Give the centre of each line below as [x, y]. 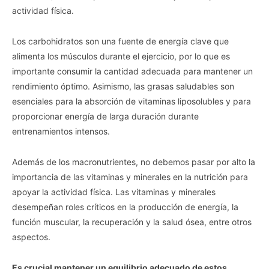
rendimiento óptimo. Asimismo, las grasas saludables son [123, 86]
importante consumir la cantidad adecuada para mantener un [132, 71]
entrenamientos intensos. [61, 131]
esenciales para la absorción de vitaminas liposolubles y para [131, 101]
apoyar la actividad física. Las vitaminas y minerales [114, 192]
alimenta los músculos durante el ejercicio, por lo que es [121, 56]
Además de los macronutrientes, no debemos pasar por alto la [134, 162]
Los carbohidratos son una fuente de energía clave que [120, 41]
